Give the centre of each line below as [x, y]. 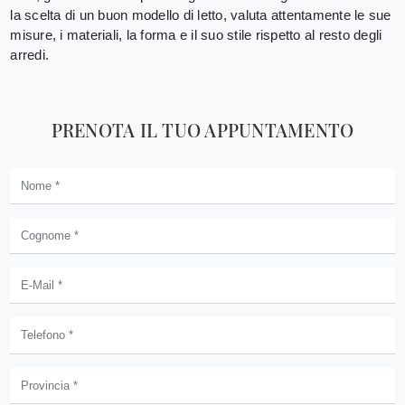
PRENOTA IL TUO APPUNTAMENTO [202, 129]
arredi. [29, 54]
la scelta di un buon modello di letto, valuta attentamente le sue [201, 14]
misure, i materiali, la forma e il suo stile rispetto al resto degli [196, 34]
